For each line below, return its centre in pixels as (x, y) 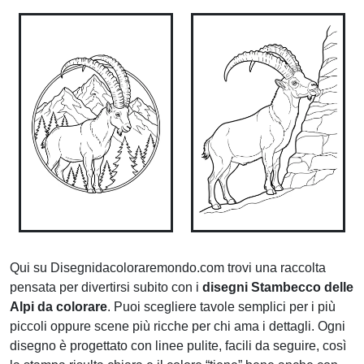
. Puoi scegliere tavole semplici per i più (221, 307)
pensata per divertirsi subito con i (106, 287)
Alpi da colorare (58, 307)
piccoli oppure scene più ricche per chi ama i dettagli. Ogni (178, 326)
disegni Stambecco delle (278, 287)
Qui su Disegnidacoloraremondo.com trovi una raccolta (168, 268)
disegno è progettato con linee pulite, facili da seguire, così (178, 346)
